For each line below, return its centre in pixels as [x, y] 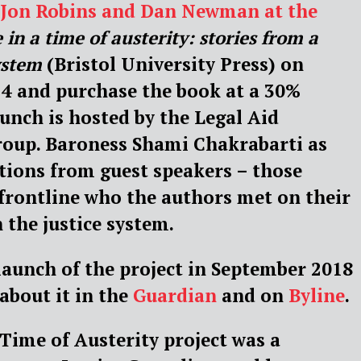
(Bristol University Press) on [173, 64]
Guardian [175, 295]
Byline [317, 295]
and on [253, 295]
